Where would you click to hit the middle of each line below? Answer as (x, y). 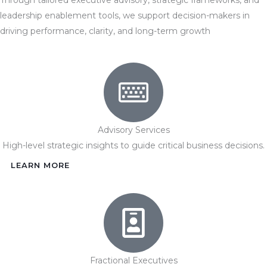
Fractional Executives (133, 260)
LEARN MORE (40, 165)
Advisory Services (133, 130)
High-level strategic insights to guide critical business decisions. (133, 145)
